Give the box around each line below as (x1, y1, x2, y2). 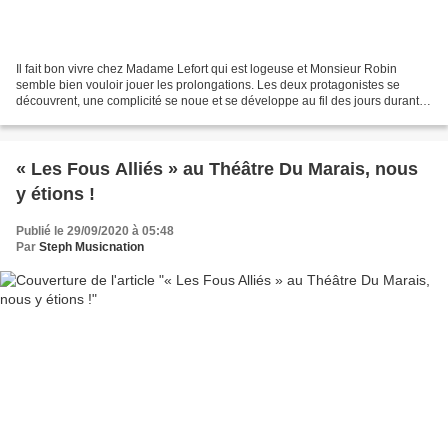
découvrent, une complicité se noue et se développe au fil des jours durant (16, 94, 419, 109)
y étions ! (16, 184, 95, 205)
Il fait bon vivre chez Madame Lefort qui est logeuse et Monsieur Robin (16, 62, 397, 77)
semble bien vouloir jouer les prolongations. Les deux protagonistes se (16, 78, 400, 93)
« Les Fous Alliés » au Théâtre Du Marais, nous (16, 159, 418, 180)
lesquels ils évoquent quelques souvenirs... (16, 110, 250, 125)
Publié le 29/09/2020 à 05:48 (16, 224, 174, 239)
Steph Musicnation (39, 240, 144, 255)
